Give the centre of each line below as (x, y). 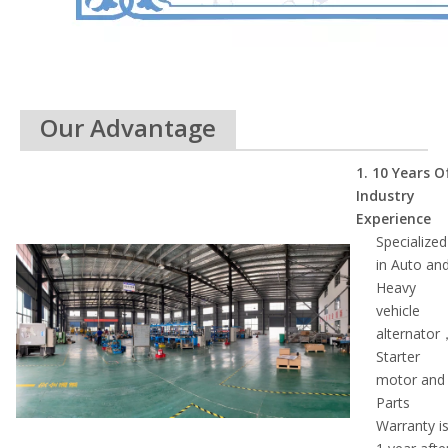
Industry (386, 196)
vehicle (398, 311)
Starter (398, 357)
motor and (411, 380)
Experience (394, 219)
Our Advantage (128, 128)
